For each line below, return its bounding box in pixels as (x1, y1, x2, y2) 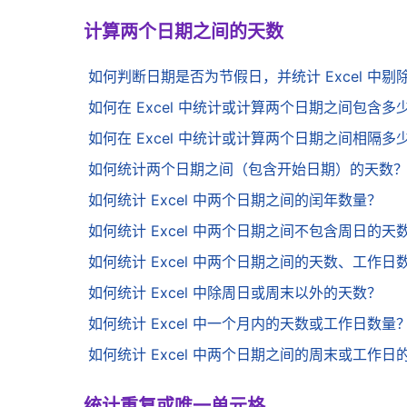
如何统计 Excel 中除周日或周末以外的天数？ (88, 283, 382, 303)
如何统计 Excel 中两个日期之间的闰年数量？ (88, 191, 382, 210)
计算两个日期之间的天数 (84, 20, 283, 45)
